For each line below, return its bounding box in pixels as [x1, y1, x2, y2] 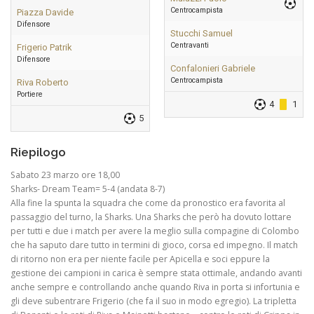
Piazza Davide [17, 7, 74, 18]
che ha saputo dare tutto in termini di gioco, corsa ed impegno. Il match [11, 239, 298, 252]
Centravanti [170, 41, 209, 50]
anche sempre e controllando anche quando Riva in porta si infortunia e [11, 281, 300, 294]
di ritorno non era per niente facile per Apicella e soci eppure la [11, 253, 270, 266]
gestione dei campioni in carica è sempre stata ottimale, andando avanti [11, 267, 302, 280]
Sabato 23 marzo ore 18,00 [11, 169, 120, 182]
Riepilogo [11, 145, 66, 159]
